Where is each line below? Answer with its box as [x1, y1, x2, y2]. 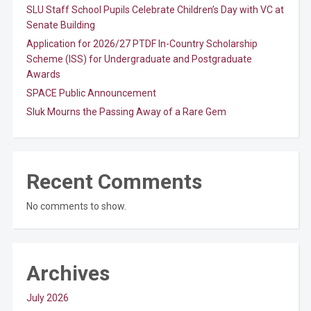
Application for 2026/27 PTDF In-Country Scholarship [26, 38, 258, 49]
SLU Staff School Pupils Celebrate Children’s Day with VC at [26, 4, 284, 15]
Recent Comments [26, 169, 202, 194]
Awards [26, 69, 60, 80]
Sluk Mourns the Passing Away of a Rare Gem [26, 106, 226, 117]
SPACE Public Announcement [26, 87, 156, 99]
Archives [26, 261, 110, 285]
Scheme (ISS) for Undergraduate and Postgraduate [26, 53, 252, 65]
